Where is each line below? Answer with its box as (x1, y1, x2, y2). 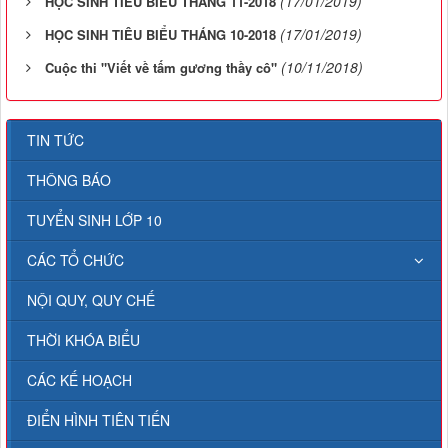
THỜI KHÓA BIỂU (27, 329, 140, 350)
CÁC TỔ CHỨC (27, 249, 124, 270)
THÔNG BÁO (27, 169, 111, 190)
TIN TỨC (27, 129, 84, 150)
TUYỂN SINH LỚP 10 (27, 209, 162, 230)
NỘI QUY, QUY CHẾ (27, 289, 155, 310)
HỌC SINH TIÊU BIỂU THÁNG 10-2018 (45, 24, 276, 44)
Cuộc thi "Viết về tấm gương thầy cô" (45, 57, 277, 77)
